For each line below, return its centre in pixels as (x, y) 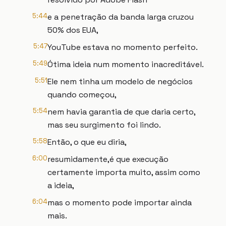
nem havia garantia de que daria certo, (121, 112)
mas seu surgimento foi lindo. (104, 125)
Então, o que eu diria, (87, 142)
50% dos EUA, (73, 30)
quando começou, (82, 95)
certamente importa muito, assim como (124, 172)
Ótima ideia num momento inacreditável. (126, 64)
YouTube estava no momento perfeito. (123, 47)
